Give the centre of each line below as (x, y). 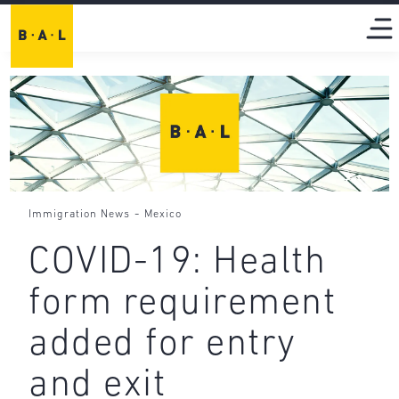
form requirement (183, 305)
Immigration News (80, 214)
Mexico (163, 214)
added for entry (163, 346)
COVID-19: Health (178, 264)
